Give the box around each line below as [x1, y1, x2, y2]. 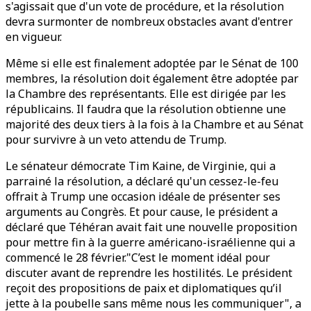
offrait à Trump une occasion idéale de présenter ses [6, 189, 280, 204]
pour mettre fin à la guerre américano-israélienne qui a [6, 235, 295, 250]
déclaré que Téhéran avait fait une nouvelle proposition [6, 219, 297, 235]
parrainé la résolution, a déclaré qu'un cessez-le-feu [6, 174, 278, 189]
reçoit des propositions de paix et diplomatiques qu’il [6, 280, 282, 296]
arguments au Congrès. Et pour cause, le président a [6, 204, 278, 219]
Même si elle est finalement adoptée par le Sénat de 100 [6, 56, 299, 71]
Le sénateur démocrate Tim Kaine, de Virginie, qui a [6, 158, 276, 174]
